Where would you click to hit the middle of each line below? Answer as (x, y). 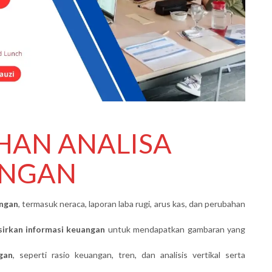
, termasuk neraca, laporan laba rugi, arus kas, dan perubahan (132, 203)
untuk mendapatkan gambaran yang (175, 229)
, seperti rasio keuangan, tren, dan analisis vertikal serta (129, 254)
